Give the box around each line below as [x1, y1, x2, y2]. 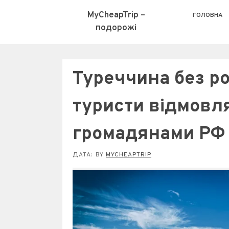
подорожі [96, 22, 136, 34]
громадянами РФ [73, 123, 225, 146]
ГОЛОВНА [192, 11, 222, 19]
